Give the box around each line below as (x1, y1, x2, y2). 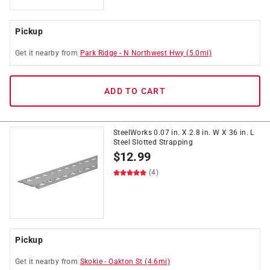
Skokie (80, 257, 103, 266)
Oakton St (108, 257, 143, 266)
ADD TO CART (104, 86, 166, 96)
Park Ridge (80, 49, 118, 57)
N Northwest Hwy (123, 49, 184, 57)
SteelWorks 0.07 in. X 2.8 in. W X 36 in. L (113, 128, 254, 137)
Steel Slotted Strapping (113, 138, 193, 146)
